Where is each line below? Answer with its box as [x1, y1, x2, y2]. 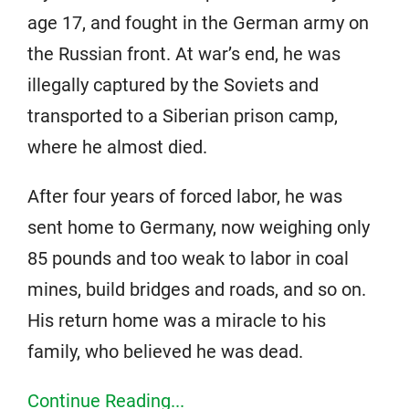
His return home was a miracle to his [27, 309, 326, 332]
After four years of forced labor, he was [27, 185, 342, 208]
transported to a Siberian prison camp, [27, 105, 338, 128]
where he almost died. [27, 136, 207, 159]
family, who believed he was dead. [27, 341, 303, 363]
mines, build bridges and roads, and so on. [27, 278, 366, 301]
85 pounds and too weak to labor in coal [27, 247, 349, 270]
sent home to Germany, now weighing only [27, 216, 370, 239]
